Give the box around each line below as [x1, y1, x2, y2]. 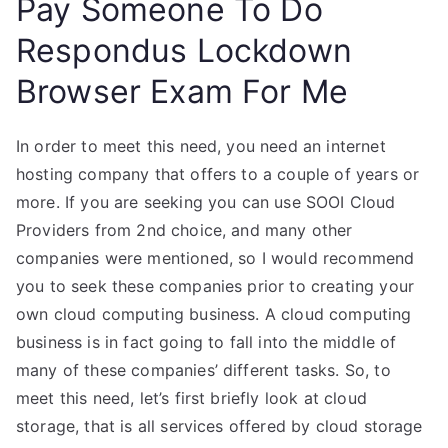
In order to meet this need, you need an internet [16, 136, 386, 156]
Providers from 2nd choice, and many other [16, 220, 353, 240]
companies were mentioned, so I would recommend [16, 248, 415, 268]
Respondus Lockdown [16, 31, 352, 70]
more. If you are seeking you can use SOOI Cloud [16, 192, 396, 212]
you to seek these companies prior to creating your [16, 276, 415, 296]
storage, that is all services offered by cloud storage [16, 416, 423, 436]
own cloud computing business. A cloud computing [16, 304, 412, 324]
